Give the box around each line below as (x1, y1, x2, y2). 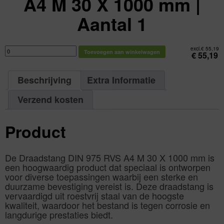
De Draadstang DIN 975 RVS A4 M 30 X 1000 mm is (5, 151, 214, 164)
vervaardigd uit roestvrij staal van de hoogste (5, 189, 184, 202)
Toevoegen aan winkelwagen (84, 47, 160, 55)
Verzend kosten (17, 93, 83, 106)
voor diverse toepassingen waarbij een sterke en (5, 170, 198, 183)
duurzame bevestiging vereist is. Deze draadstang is (5, 179, 213, 193)
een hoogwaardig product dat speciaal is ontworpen (5, 160, 210, 174)
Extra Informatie (87, 73, 155, 87)
